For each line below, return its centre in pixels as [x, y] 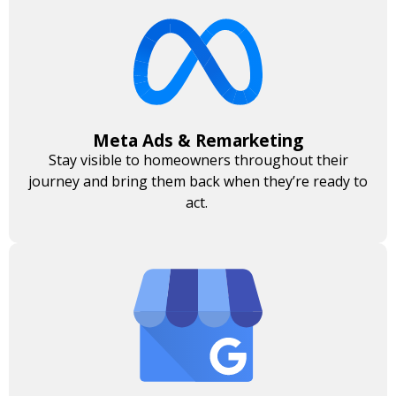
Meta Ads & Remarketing [198, 140]
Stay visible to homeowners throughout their [198, 160]
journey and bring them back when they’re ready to [198, 181]
